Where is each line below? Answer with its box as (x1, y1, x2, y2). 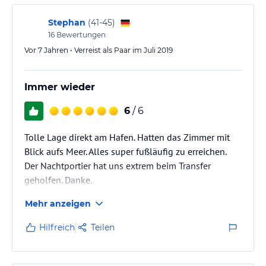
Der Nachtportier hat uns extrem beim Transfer (24, 159, 211, 172)
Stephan (48, 17, 85, 28)
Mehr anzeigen (25, 198, 91, 209)
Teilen (91, 221, 115, 233)
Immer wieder (24, 81, 95, 93)
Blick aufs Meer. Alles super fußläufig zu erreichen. (24, 145, 226, 157)
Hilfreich (39, 221, 75, 233)
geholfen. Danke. (24, 173, 92, 186)
